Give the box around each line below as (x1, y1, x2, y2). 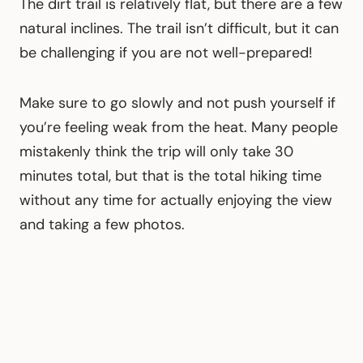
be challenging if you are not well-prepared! (19, 42, 313, 62)
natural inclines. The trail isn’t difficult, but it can (19, 18, 339, 38)
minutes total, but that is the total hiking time (19, 165, 322, 186)
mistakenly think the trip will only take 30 (19, 141, 293, 161)
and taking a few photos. (19, 214, 185, 234)
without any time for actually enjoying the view (19, 190, 332, 210)
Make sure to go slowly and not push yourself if (19, 92, 335, 113)
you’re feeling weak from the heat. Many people (19, 117, 338, 137)
